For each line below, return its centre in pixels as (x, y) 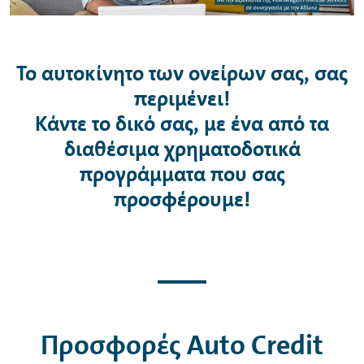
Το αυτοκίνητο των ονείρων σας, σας (182, 73)
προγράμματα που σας (182, 174)
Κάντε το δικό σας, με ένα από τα (182, 123)
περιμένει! (182, 98)
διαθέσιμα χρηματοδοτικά (182, 149)
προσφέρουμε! (182, 199)
